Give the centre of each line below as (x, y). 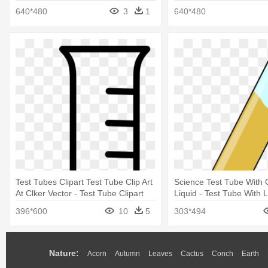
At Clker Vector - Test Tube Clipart (80, 194)
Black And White (46, 205)
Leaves (160, 254)
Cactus (192, 254)
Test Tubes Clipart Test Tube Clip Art (84, 182)
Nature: (64, 253)
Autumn (127, 254)
